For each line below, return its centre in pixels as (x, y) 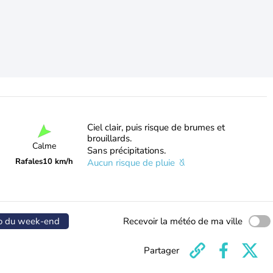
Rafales (29, 161)
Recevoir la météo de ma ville (183, 221)
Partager (161, 250)
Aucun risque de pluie (132, 163)
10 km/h (58, 161)
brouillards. (109, 138)
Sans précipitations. (126, 151)
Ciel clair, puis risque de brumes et (156, 127)
